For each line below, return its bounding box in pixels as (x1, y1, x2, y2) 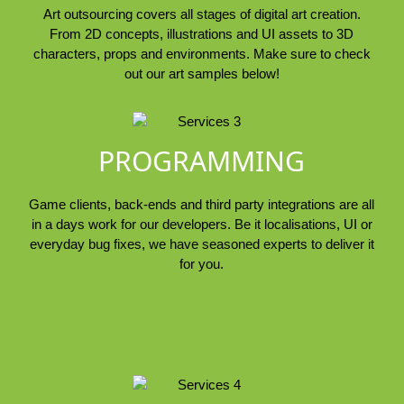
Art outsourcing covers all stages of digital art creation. (42, 5, 361, 22)
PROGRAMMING (98, 142, 306, 179)
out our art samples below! (124, 65, 280, 81)
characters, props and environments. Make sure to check (32, 45, 371, 61)
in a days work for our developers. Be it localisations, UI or (31, 216, 372, 232)
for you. (179, 255, 225, 271)
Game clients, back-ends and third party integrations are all (29, 196, 375, 212)
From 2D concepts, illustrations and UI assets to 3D (50, 25, 354, 41)
